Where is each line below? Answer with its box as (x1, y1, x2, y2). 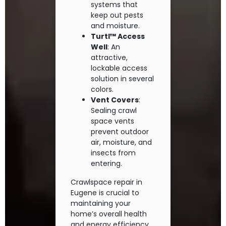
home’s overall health (71, 209, 147, 219)
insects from (91, 148, 136, 158)
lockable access (91, 63, 147, 74)
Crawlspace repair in (71, 177, 142, 188)
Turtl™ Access (91, 31, 145, 42)
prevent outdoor (91, 127, 149, 137)
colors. (91, 84, 114, 95)
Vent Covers (91, 95, 139, 105)
